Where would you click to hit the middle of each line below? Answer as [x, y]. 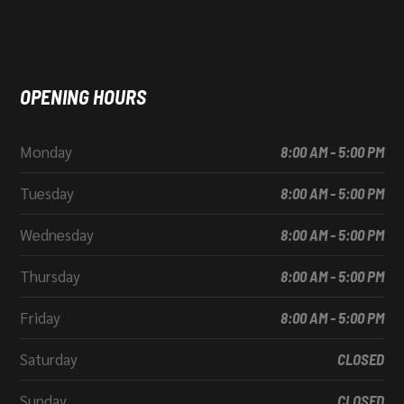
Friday [40, 317]
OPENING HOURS [83, 96]
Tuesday [46, 193]
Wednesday [56, 234]
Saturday [48, 359]
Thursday [50, 276]
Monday [46, 151]
